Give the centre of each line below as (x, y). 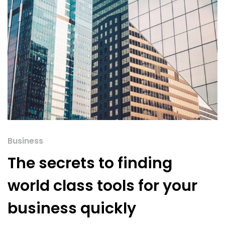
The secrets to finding (90, 163)
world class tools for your (102, 186)
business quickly (72, 209)
